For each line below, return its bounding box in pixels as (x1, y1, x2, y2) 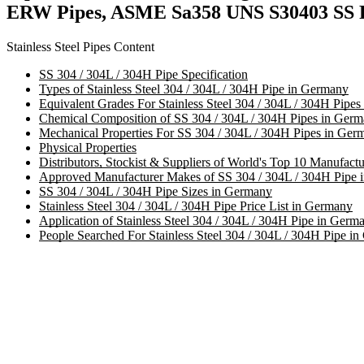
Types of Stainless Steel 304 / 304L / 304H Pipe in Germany (39, 81, 349, 96)
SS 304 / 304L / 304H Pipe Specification (39, 67, 248, 81)
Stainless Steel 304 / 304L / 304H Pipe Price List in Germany (39, 198, 353, 213)
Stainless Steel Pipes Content (6, 39, 154, 54)
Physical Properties (39, 140, 136, 154)
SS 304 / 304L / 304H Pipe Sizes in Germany (39, 184, 272, 198)
